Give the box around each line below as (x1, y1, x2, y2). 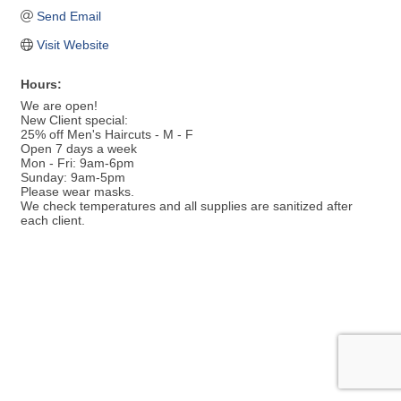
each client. (21, 213, 85, 228)
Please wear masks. (21, 184, 134, 200)
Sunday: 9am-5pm (21, 170, 125, 185)
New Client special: (21, 113, 128, 128)
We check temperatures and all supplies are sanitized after (21, 199, 353, 214)
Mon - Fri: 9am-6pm (21, 156, 134, 171)
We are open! (21, 98, 98, 114)
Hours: (21, 77, 62, 92)
